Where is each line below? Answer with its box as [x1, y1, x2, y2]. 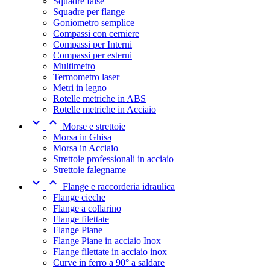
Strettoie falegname [53, 164, 126, 175]
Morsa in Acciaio [53, 142, 118, 153]
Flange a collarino [53, 202, 121, 213]
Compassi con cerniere [53, 28, 139, 39]
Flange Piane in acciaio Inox [53, 235, 161, 246]
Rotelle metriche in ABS [53, 93, 146, 104]
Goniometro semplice [53, 17, 134, 28]
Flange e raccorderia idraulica [63, 181, 175, 192]
